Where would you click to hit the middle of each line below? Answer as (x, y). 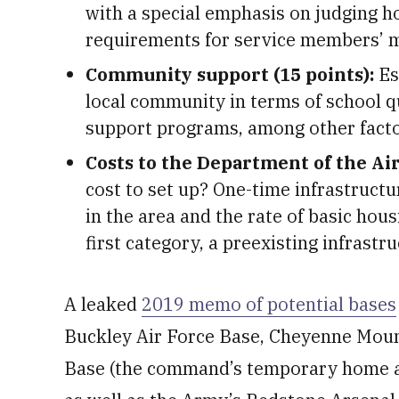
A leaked (103, 304)
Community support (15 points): (232, 74)
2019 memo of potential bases (269, 304)
